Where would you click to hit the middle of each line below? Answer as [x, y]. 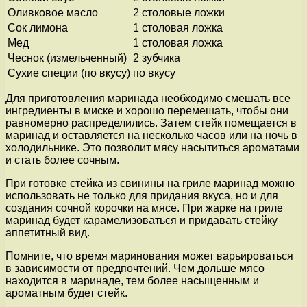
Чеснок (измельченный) [67, 58]
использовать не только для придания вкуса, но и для [142, 195]
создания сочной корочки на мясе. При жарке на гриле [144, 208]
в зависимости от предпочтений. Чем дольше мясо [135, 268]
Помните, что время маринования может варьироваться [149, 256]
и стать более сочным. [62, 160]
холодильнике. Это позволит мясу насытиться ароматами [152, 147]
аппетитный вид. [48, 232]
